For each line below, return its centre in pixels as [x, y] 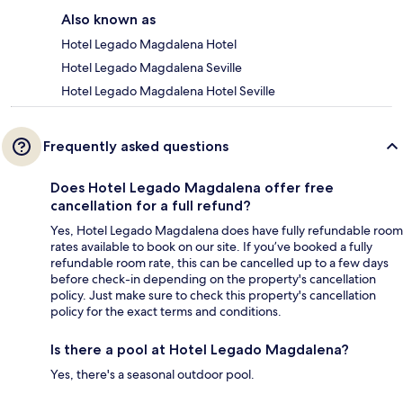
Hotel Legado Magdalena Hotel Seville [168, 90]
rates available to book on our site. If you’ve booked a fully [211, 246]
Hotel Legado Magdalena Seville [152, 67]
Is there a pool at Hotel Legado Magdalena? [200, 349]
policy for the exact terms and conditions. [166, 311]
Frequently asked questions [136, 146]
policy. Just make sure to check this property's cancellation [213, 295]
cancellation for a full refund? [151, 205]
